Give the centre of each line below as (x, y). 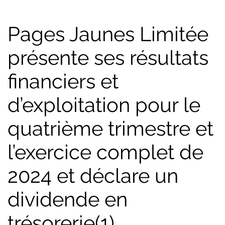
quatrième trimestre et (110, 128)
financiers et (63, 81)
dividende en (68, 199)
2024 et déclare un (93, 176)
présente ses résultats (108, 58)
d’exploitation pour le (104, 105)
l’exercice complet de (105, 152)
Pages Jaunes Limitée (108, 34)
